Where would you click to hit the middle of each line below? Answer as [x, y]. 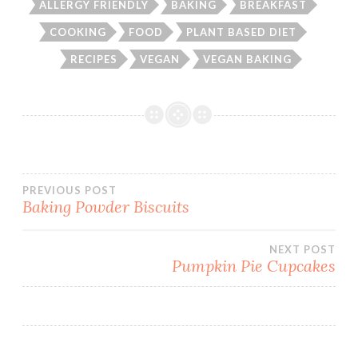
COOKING [78, 32]
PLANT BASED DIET [241, 32]
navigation [98, 238]
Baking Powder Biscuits [106, 206]
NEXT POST [302, 249]
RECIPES [93, 59]
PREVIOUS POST [70, 190]
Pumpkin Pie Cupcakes [254, 265]
